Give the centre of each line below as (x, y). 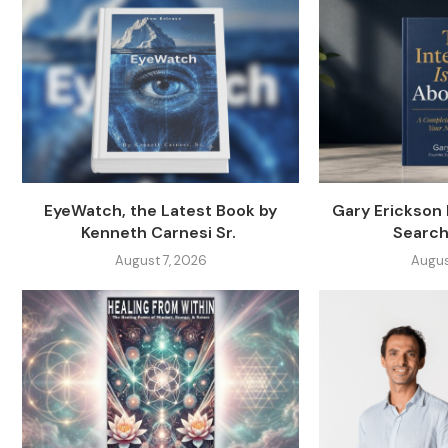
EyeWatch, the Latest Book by (161, 210)
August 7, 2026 (160, 260)
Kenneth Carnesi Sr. (161, 232)
